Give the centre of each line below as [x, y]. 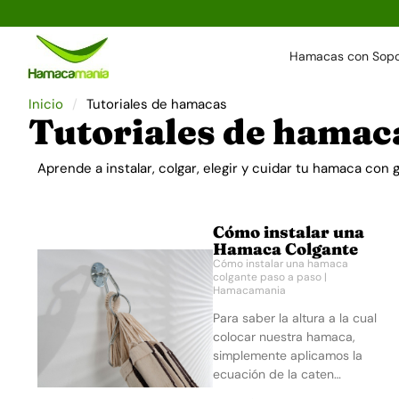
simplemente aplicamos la [287, 355]
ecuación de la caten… [277, 374]
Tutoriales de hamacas [157, 104]
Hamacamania [249, 290]
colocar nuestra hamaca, [284, 336]
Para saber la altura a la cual [294, 318]
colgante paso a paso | [269, 277]
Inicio [46, 104]
